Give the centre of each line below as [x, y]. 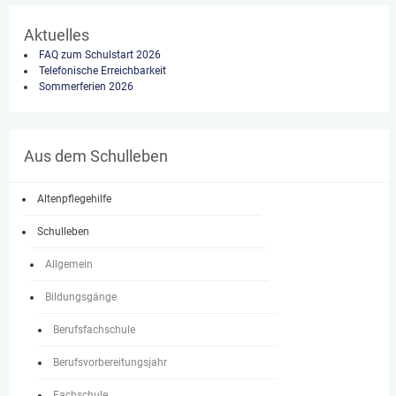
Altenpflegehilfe [74, 199]
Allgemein [69, 264]
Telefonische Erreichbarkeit [103, 71]
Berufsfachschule [94, 330]
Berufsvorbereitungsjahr [110, 362]
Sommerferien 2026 [86, 87]
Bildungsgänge [81, 297]
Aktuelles [57, 35]
